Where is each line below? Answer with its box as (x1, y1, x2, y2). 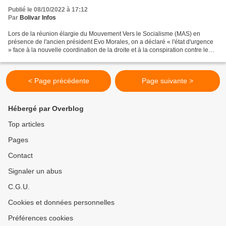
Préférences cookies (8, 214, 73, 222)
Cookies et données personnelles (8, 198, 115, 206)
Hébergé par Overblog (8, 104, 84, 112)
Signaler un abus (8, 167, 62, 175)
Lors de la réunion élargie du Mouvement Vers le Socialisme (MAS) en (8, 30, 200, 37)
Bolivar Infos (20, 14, 56, 21)
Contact (8, 151, 33, 159)
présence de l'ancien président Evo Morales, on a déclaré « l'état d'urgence (8, 38, 213, 45)
